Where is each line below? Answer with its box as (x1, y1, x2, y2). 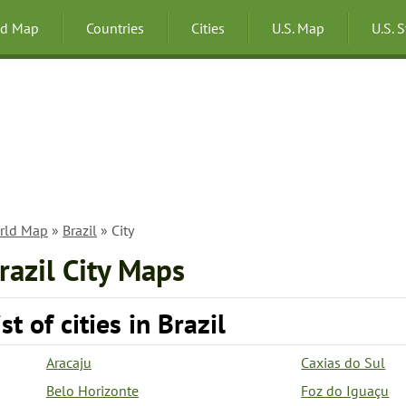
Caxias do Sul (301, 353, 386, 372)
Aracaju (46, 353, 92, 372)
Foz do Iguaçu (301, 382, 390, 400)
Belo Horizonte (46, 382, 139, 400)
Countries (86, 19, 144, 37)
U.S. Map (272, 19, 324, 37)
